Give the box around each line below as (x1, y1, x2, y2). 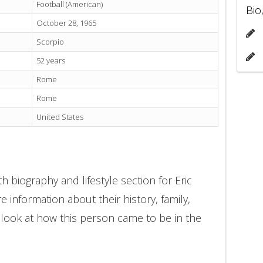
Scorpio (36, 36, 64, 48)
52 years (36, 55, 65, 66)
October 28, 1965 (36, 18, 96, 29)
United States (36, 112, 83, 123)
